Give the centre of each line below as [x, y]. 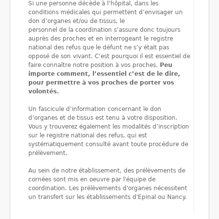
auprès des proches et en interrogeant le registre [101, 39]
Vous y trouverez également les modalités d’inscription [109, 127]
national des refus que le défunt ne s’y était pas [99, 47]
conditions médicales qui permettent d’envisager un [106, 12]
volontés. [44, 91]
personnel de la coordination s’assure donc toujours [104, 30]
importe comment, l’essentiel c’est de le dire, [104, 74]
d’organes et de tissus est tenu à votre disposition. [103, 118]
